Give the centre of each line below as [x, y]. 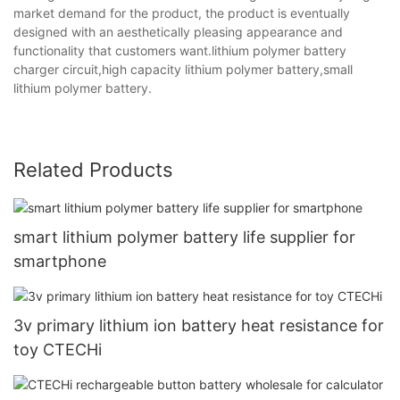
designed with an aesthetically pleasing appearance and [178, 31]
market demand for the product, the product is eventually [182, 12]
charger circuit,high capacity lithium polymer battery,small [183, 69]
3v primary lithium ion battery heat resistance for [199, 325]
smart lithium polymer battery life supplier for [184, 237]
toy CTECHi [58, 349]
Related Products [93, 169]
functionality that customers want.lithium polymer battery [180, 50]
